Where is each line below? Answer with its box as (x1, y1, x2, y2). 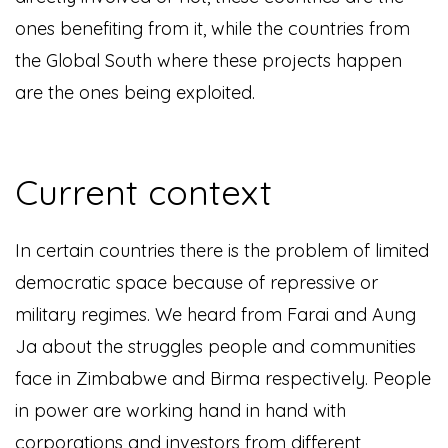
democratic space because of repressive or (15, 271, 378, 295)
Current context (15, 170, 272, 215)
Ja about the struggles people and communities (15, 335, 416, 359)
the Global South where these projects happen (15, 49, 402, 73)
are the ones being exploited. (15, 81, 255, 105)
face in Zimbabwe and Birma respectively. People (15, 367, 431, 391)
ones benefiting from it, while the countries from (15, 17, 410, 41)
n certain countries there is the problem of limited (20, 239, 429, 263)
